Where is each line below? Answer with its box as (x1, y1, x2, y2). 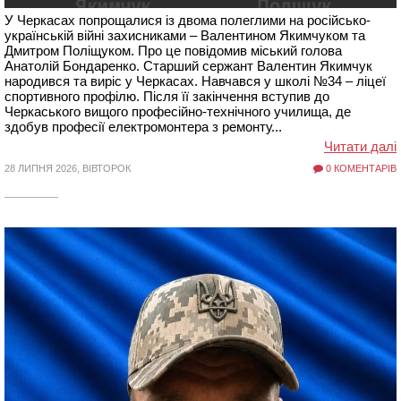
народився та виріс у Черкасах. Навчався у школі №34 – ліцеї (4, 73, 386, 89)
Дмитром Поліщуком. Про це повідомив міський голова (4, 43, 342, 58)
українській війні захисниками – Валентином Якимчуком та (4, 28, 365, 43)
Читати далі (324, 139, 397, 154)
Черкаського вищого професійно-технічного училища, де (4, 104, 351, 119)
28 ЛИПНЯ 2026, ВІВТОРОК (4, 163, 131, 174)
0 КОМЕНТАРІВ (322, 163, 397, 174)
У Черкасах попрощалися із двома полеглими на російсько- (4, 13, 371, 28)
